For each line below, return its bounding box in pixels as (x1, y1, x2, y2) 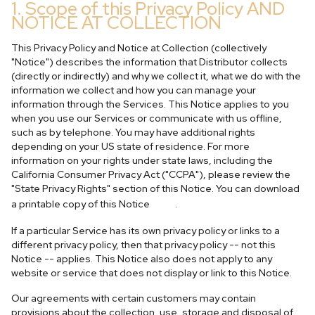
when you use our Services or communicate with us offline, (11, 112, 282, 124)
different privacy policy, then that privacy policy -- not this (11, 238, 276, 251)
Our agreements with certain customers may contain (11, 292, 256, 304)
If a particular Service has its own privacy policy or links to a (11, 224, 280, 237)
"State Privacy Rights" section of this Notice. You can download (11, 182, 300, 195)
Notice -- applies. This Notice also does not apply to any (11, 252, 272, 265)
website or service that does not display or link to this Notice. (11, 266, 292, 279)
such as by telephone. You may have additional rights (11, 126, 255, 139)
